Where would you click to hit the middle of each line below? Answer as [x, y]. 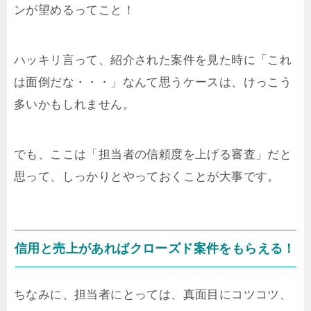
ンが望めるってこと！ [74, 10]
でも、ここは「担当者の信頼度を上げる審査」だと [153, 154]
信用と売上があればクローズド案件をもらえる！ [155, 248]
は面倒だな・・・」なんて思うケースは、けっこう [153, 82]
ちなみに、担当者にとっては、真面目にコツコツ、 [153, 294]
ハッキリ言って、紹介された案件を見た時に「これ [153, 60]
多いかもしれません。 [74, 104]
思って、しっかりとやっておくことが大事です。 [147, 176]
